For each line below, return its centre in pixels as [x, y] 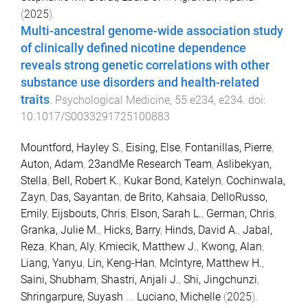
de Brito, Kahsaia [165, 197]
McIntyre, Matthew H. [211, 263]
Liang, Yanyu [52, 263]
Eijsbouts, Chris [89, 214]
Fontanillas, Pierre [228, 148]
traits [35, 100]
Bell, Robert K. [86, 181]
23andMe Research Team [150, 164]
